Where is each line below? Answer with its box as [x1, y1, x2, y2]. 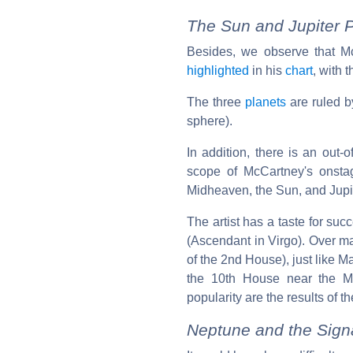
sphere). [187, 113, 232, 128]
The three [187, 95, 246, 109]
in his [249, 63, 285, 77]
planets [245, 95, 287, 109]
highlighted [187, 63, 249, 77]
